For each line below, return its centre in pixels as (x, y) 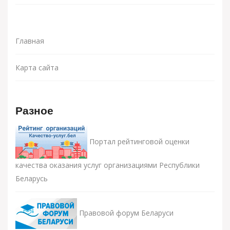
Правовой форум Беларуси (125, 213)
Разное (34, 112)
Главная (30, 41)
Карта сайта (37, 68)
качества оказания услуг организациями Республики (108, 165)
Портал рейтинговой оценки (138, 141)
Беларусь (32, 178)
